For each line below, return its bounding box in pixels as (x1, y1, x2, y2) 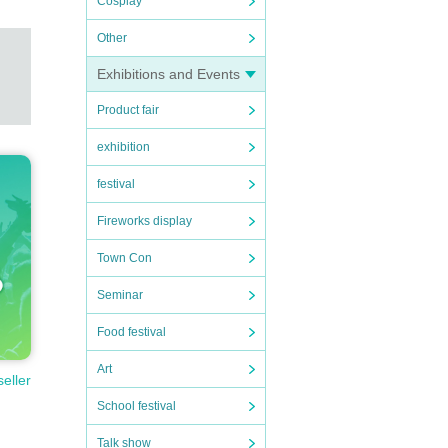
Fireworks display (97, 214, 192, 228)
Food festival (97, 325, 166, 339)
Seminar (97, 288, 143, 302)
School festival (97, 399, 176, 413)
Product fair (97, 103, 159, 117)
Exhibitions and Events (97, 66, 240, 82)
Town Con (97, 251, 152, 265)
